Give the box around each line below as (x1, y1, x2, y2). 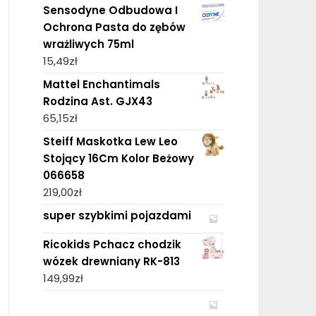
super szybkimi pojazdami (42, 207, 191, 223)
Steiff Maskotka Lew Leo (42, 133, 178, 149)
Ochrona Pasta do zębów (42, 19, 186, 35)
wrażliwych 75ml (42, 36, 134, 51)
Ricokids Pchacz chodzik (42, 236, 181, 252)
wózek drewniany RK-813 (42, 253, 180, 269)
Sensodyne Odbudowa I (42, 2, 178, 18)
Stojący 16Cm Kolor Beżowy (42, 150, 194, 166)
